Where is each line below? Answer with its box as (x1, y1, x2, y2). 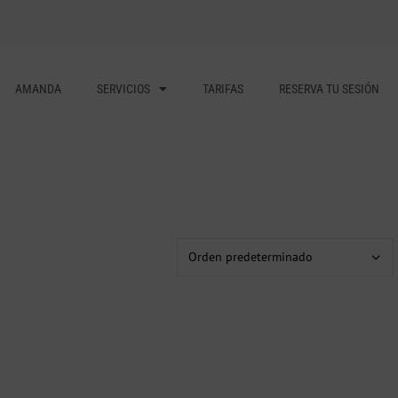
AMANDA (14, 82, 61, 96)
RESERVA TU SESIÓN (278, 82, 379, 96)
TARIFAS (202, 82, 243, 96)
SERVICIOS (96, 82, 150, 96)
